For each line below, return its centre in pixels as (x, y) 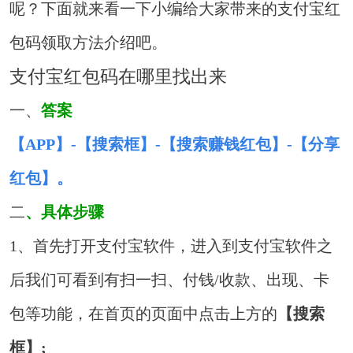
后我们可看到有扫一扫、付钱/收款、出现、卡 (170, 280)
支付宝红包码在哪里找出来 (119, 77)
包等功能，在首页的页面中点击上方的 (144, 314)
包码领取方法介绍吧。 (89, 43)
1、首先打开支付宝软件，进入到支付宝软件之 (171, 246)
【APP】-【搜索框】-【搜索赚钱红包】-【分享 (175, 145)
